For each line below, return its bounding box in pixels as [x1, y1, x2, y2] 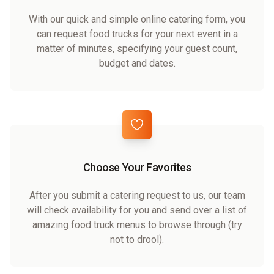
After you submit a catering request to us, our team [29, 189, 245, 201]
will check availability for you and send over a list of [27, 204, 247, 216]
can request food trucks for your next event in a [36, 28, 238, 40]
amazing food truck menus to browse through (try [32, 218, 242, 231]
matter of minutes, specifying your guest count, [37, 42, 237, 54]
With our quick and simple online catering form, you [29, 13, 245, 25]
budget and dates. [98, 57, 176, 69]
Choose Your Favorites [83, 160, 191, 174]
